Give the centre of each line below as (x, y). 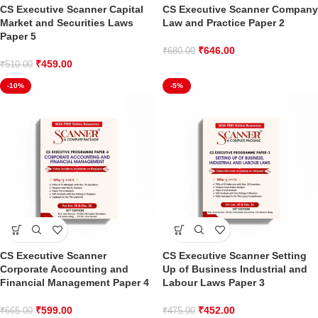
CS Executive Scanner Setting (235, 256)
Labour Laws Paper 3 (214, 283)
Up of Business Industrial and (235, 269)
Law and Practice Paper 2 (224, 23)
